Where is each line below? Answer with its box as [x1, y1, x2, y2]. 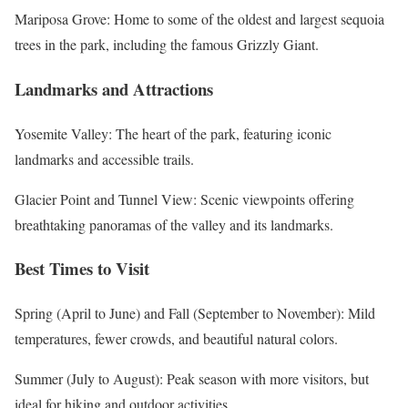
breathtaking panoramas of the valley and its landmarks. [15, 214, 333, 234]
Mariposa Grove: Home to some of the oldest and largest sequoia [15, 9, 384, 29]
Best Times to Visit [15, 256, 149, 281]
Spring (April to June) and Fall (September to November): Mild [15, 302, 375, 322]
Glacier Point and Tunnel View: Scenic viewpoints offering [15, 189, 354, 209]
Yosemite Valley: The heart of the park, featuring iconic [15, 123, 331, 143]
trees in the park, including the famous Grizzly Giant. [15, 35, 319, 55]
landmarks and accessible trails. [15, 148, 194, 168]
